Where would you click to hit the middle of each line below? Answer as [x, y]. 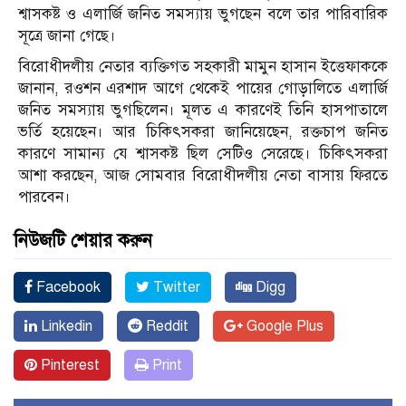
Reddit [165, 327]
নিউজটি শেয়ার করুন [83, 241]
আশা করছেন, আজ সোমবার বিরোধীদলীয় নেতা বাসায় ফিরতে [203, 176]
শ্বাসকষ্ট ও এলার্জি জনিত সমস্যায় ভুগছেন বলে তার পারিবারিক [203, 14]
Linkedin [65, 327]
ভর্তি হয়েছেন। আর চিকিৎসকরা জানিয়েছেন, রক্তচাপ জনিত [203, 132]
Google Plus [283, 327]
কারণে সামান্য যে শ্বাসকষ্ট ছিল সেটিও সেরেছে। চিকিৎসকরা [203, 154]
